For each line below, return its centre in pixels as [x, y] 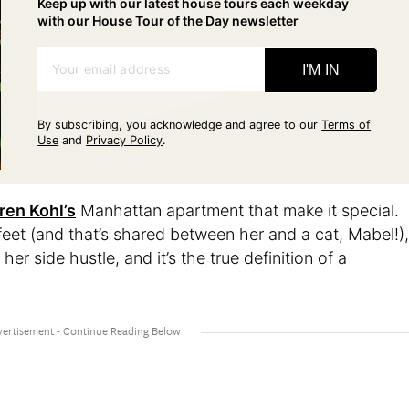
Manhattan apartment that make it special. [237, 210]
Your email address [111, 69]
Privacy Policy [125, 140]
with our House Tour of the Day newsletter [168, 21]
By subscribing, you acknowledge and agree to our [178, 125]
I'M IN [321, 70]
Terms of [346, 125]
